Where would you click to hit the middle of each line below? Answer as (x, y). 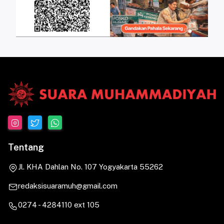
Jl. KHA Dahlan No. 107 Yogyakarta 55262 (90, 166)
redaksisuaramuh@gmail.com (68, 186)
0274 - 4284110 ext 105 (59, 205)
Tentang (26, 147)
